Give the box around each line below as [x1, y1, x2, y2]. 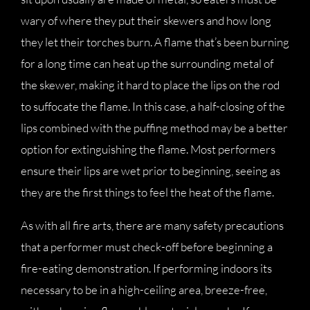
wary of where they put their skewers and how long [21, 13, 271, 28]
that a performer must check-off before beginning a [21, 239, 273, 254]
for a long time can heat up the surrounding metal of [21, 56, 273, 71]
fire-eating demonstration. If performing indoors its [21, 261, 272, 275]
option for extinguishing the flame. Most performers [21, 142, 275, 156]
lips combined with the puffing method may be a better [21, 120, 288, 135]
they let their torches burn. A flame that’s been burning [21, 35, 289, 49]
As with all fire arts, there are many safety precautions [21, 218, 284, 232]
